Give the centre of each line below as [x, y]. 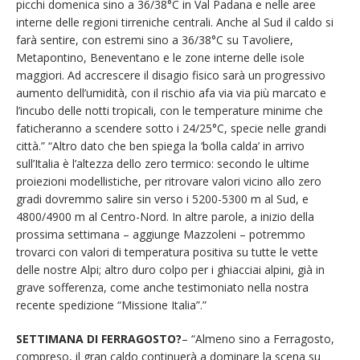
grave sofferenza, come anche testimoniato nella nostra [162, 288]
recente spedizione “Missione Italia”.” [111, 305]
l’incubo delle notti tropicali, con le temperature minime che [170, 111]
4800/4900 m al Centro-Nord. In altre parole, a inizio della [165, 217]
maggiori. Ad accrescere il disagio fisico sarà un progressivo [171, 76]
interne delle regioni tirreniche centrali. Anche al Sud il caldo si [175, 22]
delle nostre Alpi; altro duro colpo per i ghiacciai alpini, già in [170, 270]
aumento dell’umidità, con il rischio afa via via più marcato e [171, 93]
